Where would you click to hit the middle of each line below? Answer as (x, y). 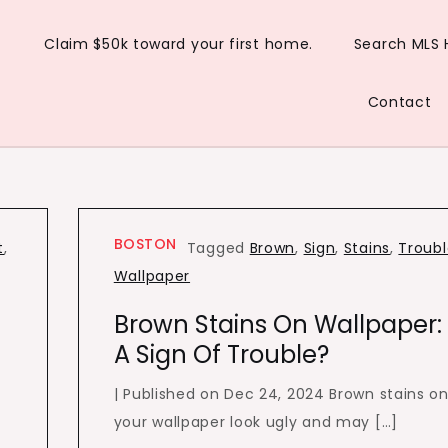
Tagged (218, 248)
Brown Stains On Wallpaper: (277, 324)
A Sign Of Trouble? (221, 354)
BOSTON (145, 244)
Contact (399, 102)
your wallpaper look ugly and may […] (255, 422)
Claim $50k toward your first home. (179, 44)
